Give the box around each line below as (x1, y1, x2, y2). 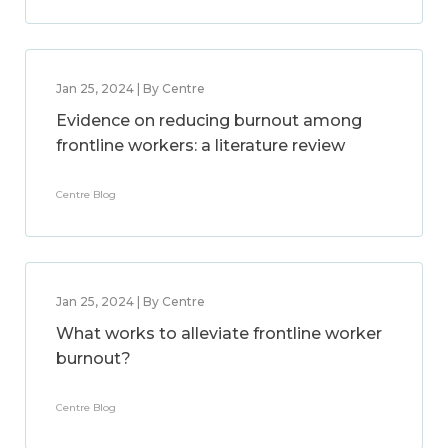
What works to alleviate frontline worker (56, 324, 382, 343)
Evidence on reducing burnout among (56, 111, 362, 130)
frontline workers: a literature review (56, 136, 345, 155)
